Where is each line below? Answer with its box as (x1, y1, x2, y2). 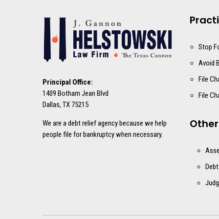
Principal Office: (43, 78, 93, 87)
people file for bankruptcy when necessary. (43, 130, 163, 139)
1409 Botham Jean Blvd (43, 89, 109, 98)
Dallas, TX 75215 (43, 100, 88, 109)
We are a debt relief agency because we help (43, 119, 167, 128)
